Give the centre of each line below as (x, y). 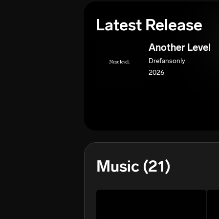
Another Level (180, 47)
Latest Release (149, 25)
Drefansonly (167, 61)
